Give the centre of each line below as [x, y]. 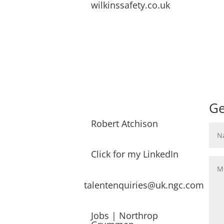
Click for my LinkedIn [134, 154]
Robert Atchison [124, 123]
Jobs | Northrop [124, 216]
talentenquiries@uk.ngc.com [144, 185]
